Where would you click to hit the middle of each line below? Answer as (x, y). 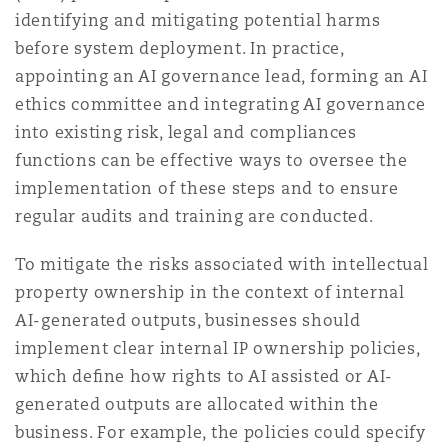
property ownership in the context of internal (210, 292)
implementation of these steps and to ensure (207, 188)
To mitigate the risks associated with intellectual (222, 264)
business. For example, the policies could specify (220, 432)
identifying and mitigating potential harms (198, 20)
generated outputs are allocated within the (197, 404)
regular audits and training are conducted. (194, 216)
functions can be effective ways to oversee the (211, 160)
